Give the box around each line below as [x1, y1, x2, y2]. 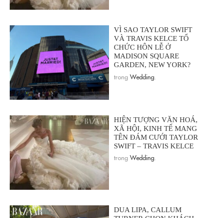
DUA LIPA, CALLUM [114, 205, 182, 214]
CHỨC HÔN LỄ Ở [114, 43, 171, 52]
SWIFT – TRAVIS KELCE [114, 142, 194, 150]
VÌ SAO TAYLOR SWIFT [114, 26, 192, 34]
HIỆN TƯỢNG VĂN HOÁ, [114, 115, 198, 124]
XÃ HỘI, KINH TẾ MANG [114, 124, 197, 132]
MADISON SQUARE [114, 52, 179, 60]
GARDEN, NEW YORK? [114, 61, 191, 69]
